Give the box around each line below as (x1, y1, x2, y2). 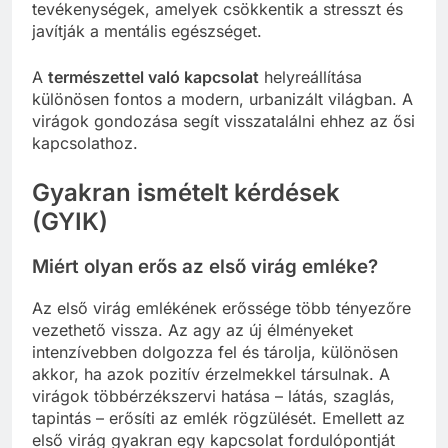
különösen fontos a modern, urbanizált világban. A (32, 88, 413, 109)
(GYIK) (32, 206, 108, 236)
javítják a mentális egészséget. (32, 20, 262, 41)
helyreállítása (259, 66, 362, 87)
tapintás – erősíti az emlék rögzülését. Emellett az (32, 408, 405, 429)
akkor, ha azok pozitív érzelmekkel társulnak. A (32, 364, 390, 385)
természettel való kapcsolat (48, 66, 259, 87)
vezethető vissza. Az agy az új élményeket (32, 320, 353, 341)
